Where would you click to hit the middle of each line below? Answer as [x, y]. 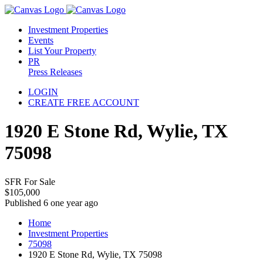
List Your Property [62, 51]
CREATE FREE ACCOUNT [84, 102]
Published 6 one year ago [51, 203]
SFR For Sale [30, 181]
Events [41, 40]
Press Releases [55, 72]
